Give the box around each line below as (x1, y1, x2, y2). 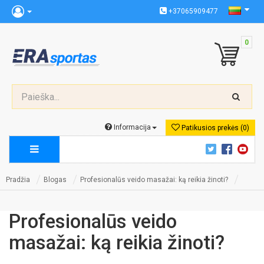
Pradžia (6, 176, 30, 184)
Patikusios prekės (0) (180, 124, 249, 132)
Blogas (44, 176, 67, 184)
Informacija (112, 123, 151, 131)
